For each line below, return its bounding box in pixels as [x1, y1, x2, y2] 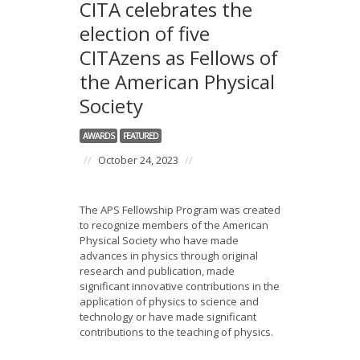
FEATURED [123, 130, 158, 141]
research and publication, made [80, 264, 235, 278]
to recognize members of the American [80, 218, 268, 232]
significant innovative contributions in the [80, 279, 280, 293]
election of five [80, 20, 210, 47]
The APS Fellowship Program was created [80, 202, 280, 217]
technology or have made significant [80, 309, 256, 324]
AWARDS [83, 130, 114, 141]
